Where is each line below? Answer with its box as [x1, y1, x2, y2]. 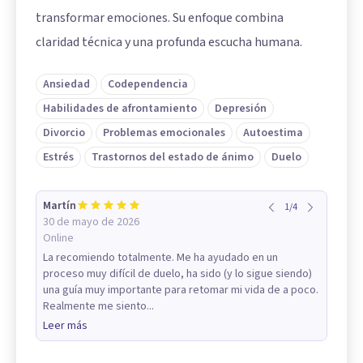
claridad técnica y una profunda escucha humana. [36, 33, 302, 52]
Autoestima [243, 125, 303, 142]
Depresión [215, 100, 267, 117]
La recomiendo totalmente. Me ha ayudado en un [43, 250, 278, 267]
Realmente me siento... [43, 298, 154, 315]
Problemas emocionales [103, 125, 225, 142]
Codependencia [108, 76, 188, 93]
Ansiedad [43, 76, 90, 93]
